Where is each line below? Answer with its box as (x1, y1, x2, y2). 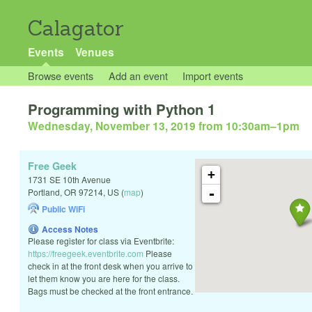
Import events (182, 68, 244, 83)
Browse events (28, 68, 93, 83)
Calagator (28, 15, 124, 41)
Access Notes (42, 223, 98, 236)
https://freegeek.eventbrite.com (28, 247, 143, 260)
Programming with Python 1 (28, 99, 215, 120)
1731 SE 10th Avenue (28, 173, 111, 186)
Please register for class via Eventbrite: (28, 235, 174, 247)
